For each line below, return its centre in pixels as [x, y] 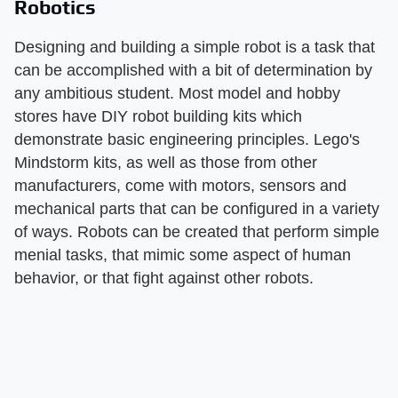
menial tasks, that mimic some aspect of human [183, 255]
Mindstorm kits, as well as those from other [166, 162]
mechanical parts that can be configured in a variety [197, 208]
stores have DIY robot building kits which [158, 116]
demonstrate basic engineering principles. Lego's [187, 139]
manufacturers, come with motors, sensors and [180, 185]
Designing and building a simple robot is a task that [195, 47]
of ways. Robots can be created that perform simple [197, 231]
